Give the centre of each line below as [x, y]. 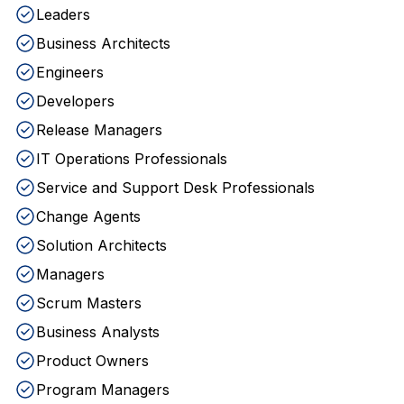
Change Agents [88, 216]
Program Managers [103, 390]
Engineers [70, 72]
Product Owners [92, 361]
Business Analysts [98, 332]
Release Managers [99, 130]
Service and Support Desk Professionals [175, 188]
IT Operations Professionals [132, 159]
